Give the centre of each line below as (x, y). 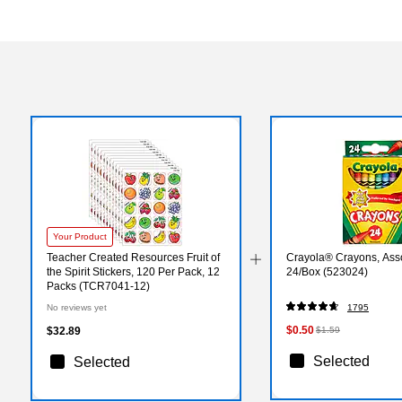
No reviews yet (77, 307)
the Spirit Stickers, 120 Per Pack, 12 (133, 271)
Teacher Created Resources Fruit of (133, 257)
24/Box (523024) (327, 271)
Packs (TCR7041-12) (98, 286)
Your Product (80, 236)
